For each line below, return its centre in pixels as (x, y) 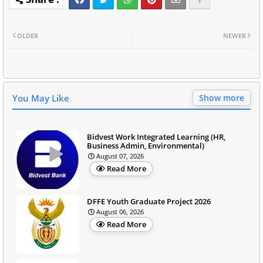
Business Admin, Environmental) (146, 145)
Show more (222, 97)
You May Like (41, 98)
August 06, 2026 (120, 211)
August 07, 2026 (120, 156)
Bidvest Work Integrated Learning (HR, (156, 136)
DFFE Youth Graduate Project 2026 (149, 201)
